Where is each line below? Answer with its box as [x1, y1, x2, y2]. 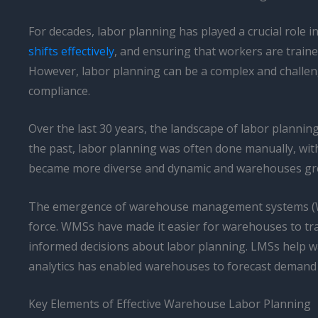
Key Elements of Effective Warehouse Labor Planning [28, 296, 311, 312]
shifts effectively [28, 43, 114, 59]
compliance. [28, 82, 90, 99]
